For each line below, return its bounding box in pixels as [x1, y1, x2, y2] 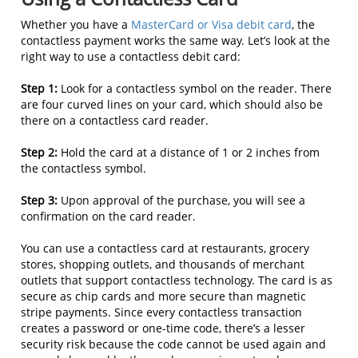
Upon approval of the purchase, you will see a [58, 192, 305, 208]
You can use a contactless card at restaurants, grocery [21, 240, 309, 256]
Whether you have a [21, 16, 131, 32]
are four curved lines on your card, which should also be [21, 96, 323, 112]
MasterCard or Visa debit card [131, 16, 292, 32]
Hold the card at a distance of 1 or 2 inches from [61, 144, 320, 160]
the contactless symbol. [21, 160, 146, 176]
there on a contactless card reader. [21, 112, 209, 128]
